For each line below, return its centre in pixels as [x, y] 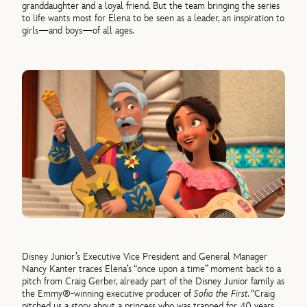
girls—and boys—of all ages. [78, 30]
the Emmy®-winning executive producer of [108, 294]
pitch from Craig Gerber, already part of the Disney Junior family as [153, 282]
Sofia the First [221, 294]
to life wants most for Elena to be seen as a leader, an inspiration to [153, 18]
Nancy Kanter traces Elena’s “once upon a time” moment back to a [152, 269]
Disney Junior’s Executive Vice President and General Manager [145, 257]
